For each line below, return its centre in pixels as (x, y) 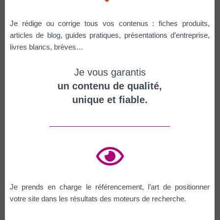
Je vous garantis (110, 72)
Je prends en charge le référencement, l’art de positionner (110, 187)
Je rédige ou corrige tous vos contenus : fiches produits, (110, 23)
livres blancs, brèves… (47, 47)
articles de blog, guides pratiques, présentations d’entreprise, (110, 35)
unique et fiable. (110, 100)
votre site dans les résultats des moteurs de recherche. (98, 199)
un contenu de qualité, (110, 86)
